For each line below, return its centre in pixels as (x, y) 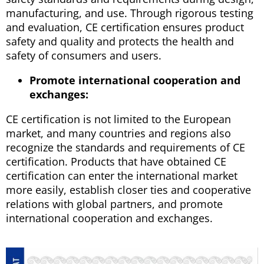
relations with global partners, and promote (114, 204)
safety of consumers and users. (84, 55)
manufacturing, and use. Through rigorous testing (130, 13)
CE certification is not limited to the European (118, 119)
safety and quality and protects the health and (120, 41)
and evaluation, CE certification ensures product (125, 27)
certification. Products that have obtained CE (116, 161)
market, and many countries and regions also (118, 133)
